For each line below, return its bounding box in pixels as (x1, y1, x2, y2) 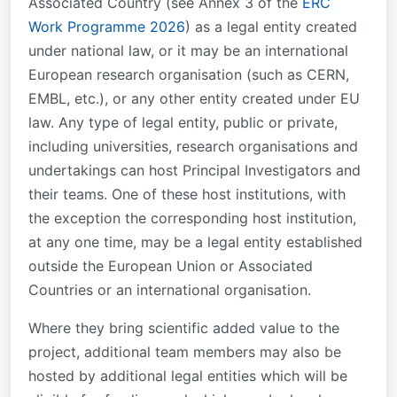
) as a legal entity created (185, 17, 357, 35)
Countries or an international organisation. (28, 280, 311, 299)
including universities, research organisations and (28, 136, 358, 155)
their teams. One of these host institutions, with (28, 184, 346, 203)
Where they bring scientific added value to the (28, 318, 339, 337)
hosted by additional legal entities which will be (28, 366, 347, 385)
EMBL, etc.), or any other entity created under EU (28, 89, 360, 107)
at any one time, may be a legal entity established (28, 232, 362, 251)
